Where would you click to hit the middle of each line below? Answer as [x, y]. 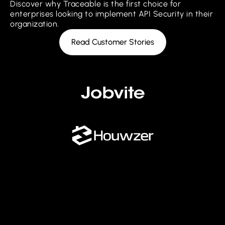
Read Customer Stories [113, 42]
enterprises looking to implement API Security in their [111, 14]
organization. [35, 24]
